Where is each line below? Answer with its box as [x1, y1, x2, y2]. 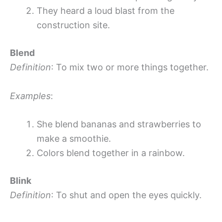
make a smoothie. [37, 133, 111, 144]
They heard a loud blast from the [37, 5, 174, 16]
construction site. [37, 19, 110, 30]
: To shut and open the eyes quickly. [51, 190, 202, 201]
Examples [10, 90, 51, 101]
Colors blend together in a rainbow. [37, 148, 185, 159]
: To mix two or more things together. [51, 61, 209, 72]
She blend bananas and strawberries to [37, 119, 201, 130]
